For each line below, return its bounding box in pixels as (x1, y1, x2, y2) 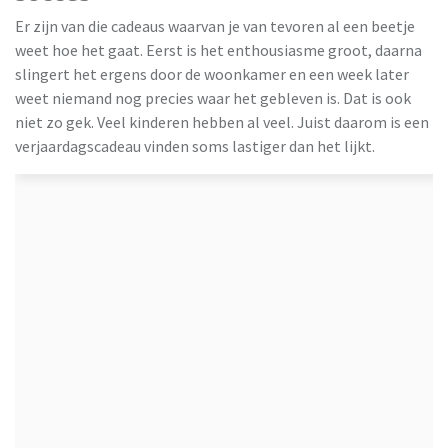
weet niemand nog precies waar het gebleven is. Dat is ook (15, 87, 411, 108)
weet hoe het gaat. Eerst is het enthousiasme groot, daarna (15, 39, 422, 60)
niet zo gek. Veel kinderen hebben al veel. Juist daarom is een (15, 111, 429, 132)
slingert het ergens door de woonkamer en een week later (15, 63, 409, 84)
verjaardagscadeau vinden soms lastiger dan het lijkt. (15, 135, 375, 156)
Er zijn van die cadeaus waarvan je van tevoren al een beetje (15, 15, 415, 36)
